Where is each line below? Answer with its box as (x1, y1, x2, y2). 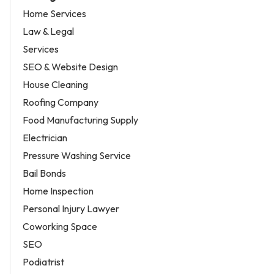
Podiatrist (23, 255, 64, 268)
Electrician (23, 131, 67, 144)
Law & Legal (23, 24, 74, 37)
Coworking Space (23, 220, 97, 232)
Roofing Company (23, 95, 98, 108)
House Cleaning (23, 78, 88, 91)
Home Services (23, 7, 86, 20)
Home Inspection (23, 184, 94, 197)
